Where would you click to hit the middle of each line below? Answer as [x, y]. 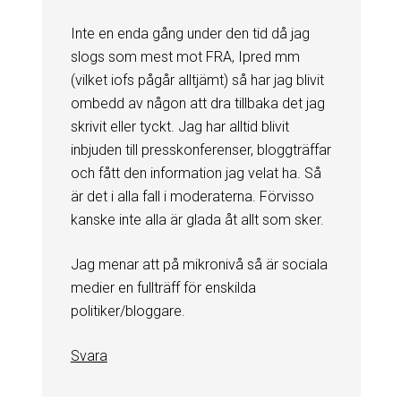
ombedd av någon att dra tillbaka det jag [197, 103]
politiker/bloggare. [128, 311]
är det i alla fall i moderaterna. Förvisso [192, 196]
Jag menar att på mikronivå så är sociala [199, 264]
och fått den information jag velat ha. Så [196, 173]
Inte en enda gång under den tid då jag [190, 33]
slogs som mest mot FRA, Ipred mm [185, 56]
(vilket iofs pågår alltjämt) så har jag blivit [197, 80]
